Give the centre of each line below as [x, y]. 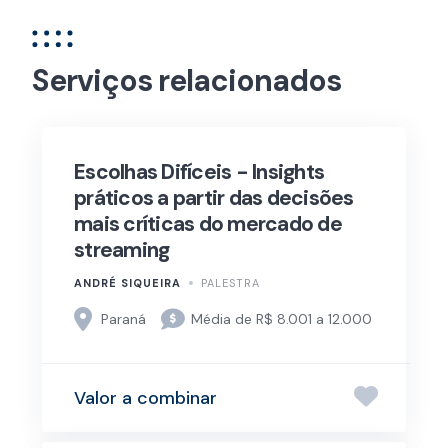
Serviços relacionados [186, 80]
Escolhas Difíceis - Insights [199, 172]
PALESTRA [230, 283]
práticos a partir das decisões [214, 198]
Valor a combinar [145, 397]
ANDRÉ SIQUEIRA [127, 283]
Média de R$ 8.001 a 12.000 [282, 318]
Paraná [124, 318]
